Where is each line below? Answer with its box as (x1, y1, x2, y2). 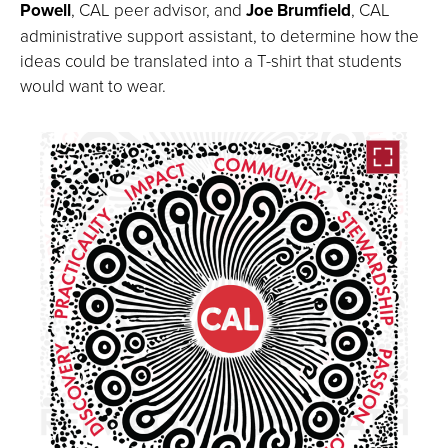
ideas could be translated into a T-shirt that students (20, 48, 402, 72)
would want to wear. (20, 73, 170, 97)
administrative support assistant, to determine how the (20, 23, 419, 47)
